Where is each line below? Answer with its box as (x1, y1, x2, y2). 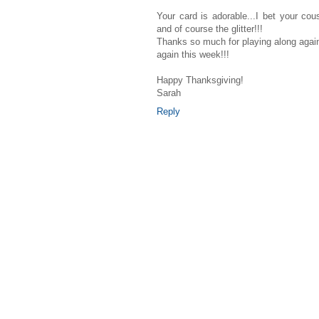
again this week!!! (157, 49, 229, 61)
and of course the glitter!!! (157, 23, 263, 35)
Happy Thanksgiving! (157, 75, 244, 86)
